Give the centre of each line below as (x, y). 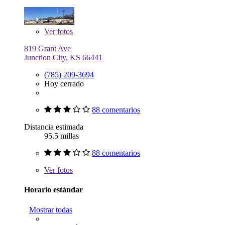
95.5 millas (62, 136)
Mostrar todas (51, 209)
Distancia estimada (54, 127)
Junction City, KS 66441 (63, 57)
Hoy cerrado (64, 83)
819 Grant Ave (47, 48)
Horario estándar (53, 190)
